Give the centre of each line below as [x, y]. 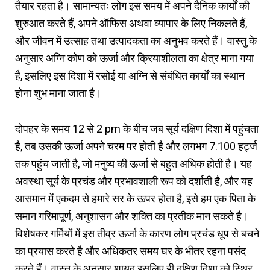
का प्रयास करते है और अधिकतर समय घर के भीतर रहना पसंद [130, 251]
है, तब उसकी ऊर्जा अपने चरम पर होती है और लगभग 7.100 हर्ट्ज [136, 146]
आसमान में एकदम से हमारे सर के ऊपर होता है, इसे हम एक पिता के [135, 198]
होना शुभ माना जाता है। [60, 93]
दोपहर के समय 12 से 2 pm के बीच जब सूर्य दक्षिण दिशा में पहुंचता [137, 128]
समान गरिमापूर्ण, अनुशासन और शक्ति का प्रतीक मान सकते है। [132, 216]
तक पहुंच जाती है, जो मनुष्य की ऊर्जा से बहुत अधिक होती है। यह [133, 163]
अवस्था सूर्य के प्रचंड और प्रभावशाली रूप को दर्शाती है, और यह [134, 181]
